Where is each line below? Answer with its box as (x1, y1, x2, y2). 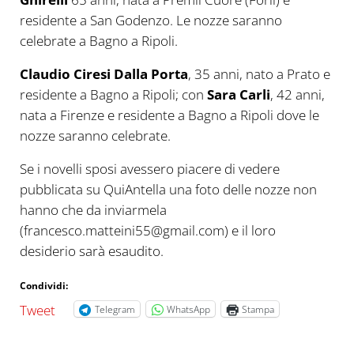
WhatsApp (166, 302, 210, 316)
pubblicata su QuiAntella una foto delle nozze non (19, 180, 317, 199)
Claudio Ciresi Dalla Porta (19, 65, 188, 84)
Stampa (241, 302, 274, 316)
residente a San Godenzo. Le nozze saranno (19, 11, 282, 30)
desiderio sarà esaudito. (19, 242, 164, 261)
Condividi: (19, 279, 68, 293)
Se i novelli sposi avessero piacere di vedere (19, 160, 280, 179)
